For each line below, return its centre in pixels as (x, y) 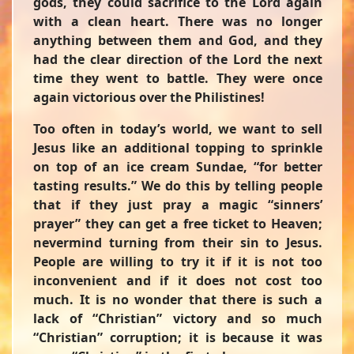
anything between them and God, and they (178, 40)
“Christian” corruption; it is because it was (178, 337)
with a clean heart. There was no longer (178, 21)
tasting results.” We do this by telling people (178, 186)
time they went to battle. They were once (178, 78)
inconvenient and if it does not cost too (178, 281)
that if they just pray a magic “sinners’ (178, 205)
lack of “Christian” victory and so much (178, 318)
